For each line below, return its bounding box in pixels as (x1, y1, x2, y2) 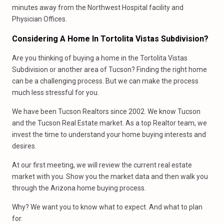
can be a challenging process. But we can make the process (12, 77, 198, 85)
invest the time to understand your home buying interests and (12, 130, 206, 138)
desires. (12, 142, 36, 150)
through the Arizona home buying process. (12, 184, 146, 192)
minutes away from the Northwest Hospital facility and (12, 3, 183, 11)
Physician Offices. (12, 15, 67, 23)
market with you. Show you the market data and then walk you (12, 172, 208, 180)
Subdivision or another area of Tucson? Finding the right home (12, 65, 207, 73)
